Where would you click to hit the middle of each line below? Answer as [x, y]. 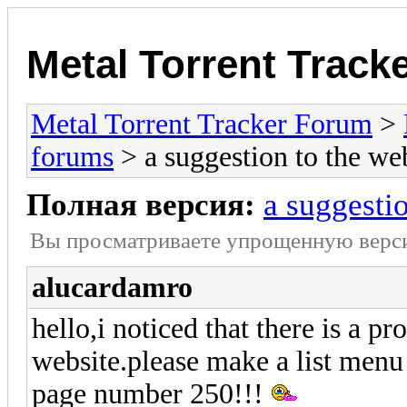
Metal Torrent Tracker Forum [202, 124]
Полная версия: [141, 204]
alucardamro [112, 287]
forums [72, 156]
